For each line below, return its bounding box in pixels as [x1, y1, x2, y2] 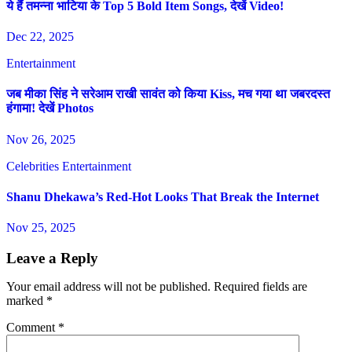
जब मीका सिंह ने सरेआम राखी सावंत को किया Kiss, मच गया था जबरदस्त [6, 87, 330, 101]
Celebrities [6, 159, 62, 173]
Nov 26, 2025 [6, 132, 75, 146]
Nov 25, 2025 [6, 221, 75, 235]
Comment [6, 320, 58, 334]
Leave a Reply [6, 249, 98, 266]
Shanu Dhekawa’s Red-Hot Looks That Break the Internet [6, 189, 319, 203]
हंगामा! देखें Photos [6, 101, 93, 115]
